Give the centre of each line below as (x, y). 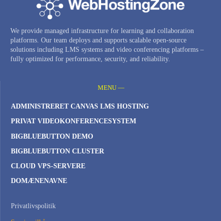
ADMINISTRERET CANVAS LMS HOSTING (80, 107)
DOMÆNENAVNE (39, 181)
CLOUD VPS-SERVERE (48, 166)
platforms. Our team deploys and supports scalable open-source (98, 40)
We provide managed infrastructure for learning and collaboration (102, 31)
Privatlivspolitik (33, 206)
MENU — (111, 88)
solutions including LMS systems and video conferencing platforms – (107, 50)
